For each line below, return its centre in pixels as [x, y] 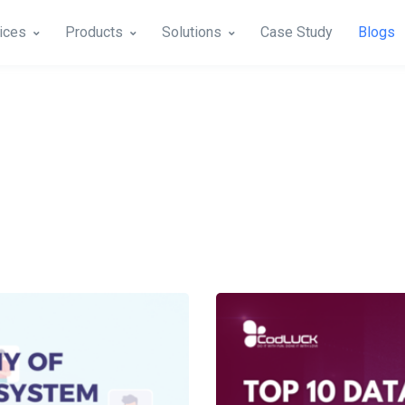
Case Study [297, 32]
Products [94, 32]
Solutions [192, 32]
